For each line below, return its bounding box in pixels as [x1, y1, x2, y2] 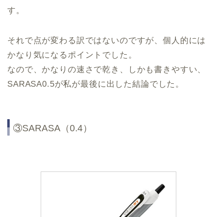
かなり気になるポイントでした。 [7, 50, 137, 60]
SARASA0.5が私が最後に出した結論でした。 [7, 79, 185, 89]
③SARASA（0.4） [13, 123, 92, 134]
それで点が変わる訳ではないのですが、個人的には [7, 35, 206, 45]
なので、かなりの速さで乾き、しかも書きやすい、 [7, 64, 206, 74]
